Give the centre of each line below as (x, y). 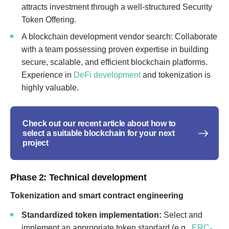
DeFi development (107, 75)
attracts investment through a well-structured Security (117, 7)
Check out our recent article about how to (99, 123)
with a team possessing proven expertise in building (115, 49)
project (36, 143)
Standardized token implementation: (91, 215)
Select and (182, 215)
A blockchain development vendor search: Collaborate (119, 37)
